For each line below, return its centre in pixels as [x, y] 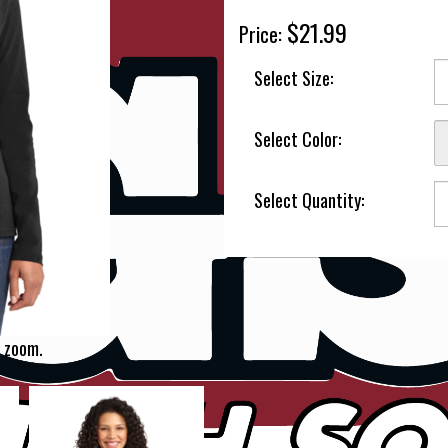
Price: [263, 34]
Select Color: [297, 139]
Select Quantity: [309, 200]
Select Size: [293, 78]
